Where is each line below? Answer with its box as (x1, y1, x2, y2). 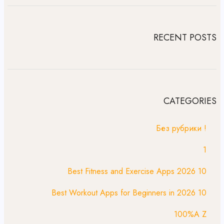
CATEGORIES (163, 94, 216, 107)
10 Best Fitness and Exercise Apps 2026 (198, 165, 206, 177)
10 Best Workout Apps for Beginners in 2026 (198, 187, 206, 198)
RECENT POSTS (153, 31, 216, 44)
